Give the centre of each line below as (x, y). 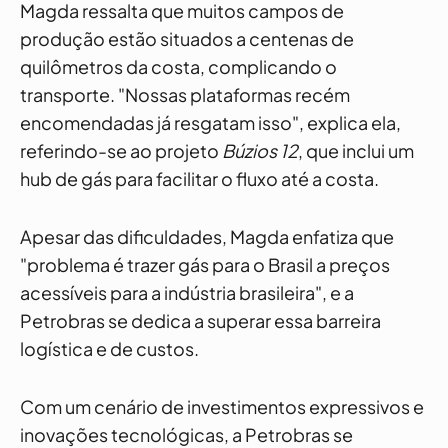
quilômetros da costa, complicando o (178, 66)
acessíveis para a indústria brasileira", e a (187, 292)
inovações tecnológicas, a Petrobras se (186, 434)
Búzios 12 (260, 150)
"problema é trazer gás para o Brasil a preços (205, 264)
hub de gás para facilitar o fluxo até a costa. (199, 178)
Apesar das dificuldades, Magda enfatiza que (207, 236)
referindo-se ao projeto (121, 150)
